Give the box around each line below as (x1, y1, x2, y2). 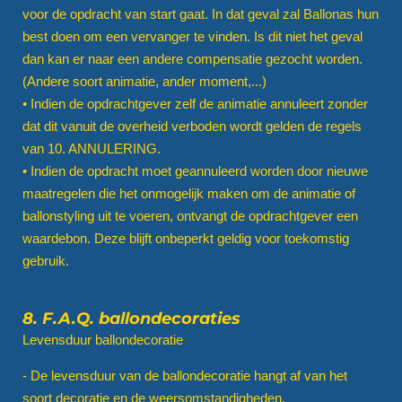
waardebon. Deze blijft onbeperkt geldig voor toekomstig (22, 230, 349, 246)
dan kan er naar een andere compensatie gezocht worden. (22, 50, 363, 66)
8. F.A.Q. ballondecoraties (22, 308, 240, 328)
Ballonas (303, 5, 354, 22)
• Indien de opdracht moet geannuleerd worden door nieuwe (22, 162, 368, 179)
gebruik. (22, 252, 69, 268)
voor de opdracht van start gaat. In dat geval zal (22, 5, 303, 22)
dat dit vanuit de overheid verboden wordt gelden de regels (22, 118, 362, 134)
